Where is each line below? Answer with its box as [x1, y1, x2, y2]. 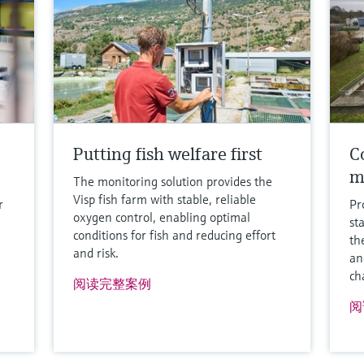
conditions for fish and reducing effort [73, 227, 276, 244]
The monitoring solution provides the [73, 173, 273, 190]
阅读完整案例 [73, 275, 152, 292]
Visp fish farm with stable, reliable [73, 191, 257, 208]
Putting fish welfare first [73, 143, 263, 166]
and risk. [73, 245, 119, 262]
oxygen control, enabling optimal [73, 209, 251, 226]
